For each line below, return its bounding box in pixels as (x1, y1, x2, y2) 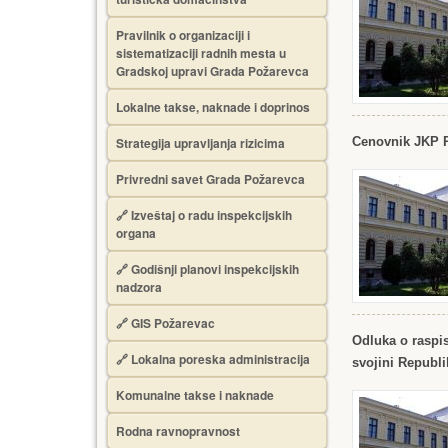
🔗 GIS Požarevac (116, 314, 215, 332)
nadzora (116, 278, 162, 296)
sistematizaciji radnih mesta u (116, 44, 286, 62)
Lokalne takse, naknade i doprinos (116, 98, 310, 116)
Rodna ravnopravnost (116, 422, 240, 440)
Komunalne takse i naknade (116, 386, 274, 404)
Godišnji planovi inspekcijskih (131, 260, 299, 278)
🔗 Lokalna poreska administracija (116, 350, 310, 368)
